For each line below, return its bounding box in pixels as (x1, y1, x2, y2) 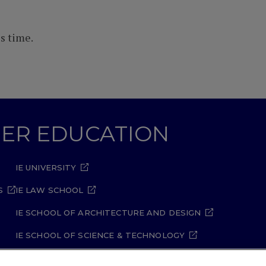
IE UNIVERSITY (15, 163, 77, 172)
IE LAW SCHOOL (15, 185, 84, 195)
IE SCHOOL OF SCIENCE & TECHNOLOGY (15, 230, 185, 240)
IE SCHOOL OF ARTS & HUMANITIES (15, 253, 166, 262)
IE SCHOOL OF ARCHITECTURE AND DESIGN (15, 208, 201, 217)
